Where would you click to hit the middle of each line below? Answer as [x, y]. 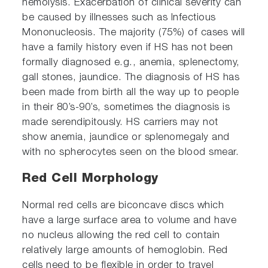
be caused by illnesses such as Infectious [119, 18]
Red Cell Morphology [90, 179]
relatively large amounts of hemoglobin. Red [125, 251]
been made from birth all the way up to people [131, 93]
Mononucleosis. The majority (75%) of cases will [134, 33]
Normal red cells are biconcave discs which [123, 206]
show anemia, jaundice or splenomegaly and [126, 138]
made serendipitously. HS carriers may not [120, 123]
